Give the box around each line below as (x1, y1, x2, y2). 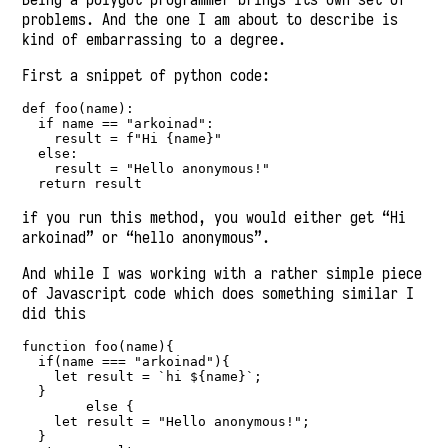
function (22, 339, 87, 355)
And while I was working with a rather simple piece (22, 263, 423, 284)
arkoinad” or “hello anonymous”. (22, 227, 271, 248)
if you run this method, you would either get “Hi (22, 207, 407, 228)
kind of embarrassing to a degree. (22, 29, 287, 50)
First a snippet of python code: (22, 65, 271, 86)
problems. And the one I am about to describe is (22, 9, 399, 30)
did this (22, 303, 87, 324)
